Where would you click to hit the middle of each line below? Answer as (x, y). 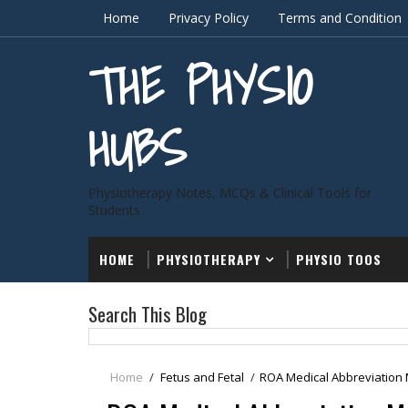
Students (114, 210)
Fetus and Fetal (202, 377)
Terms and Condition (340, 18)
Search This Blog (148, 314)
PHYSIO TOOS (339, 259)
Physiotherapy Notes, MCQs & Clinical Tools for (230, 193)
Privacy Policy (209, 18)
